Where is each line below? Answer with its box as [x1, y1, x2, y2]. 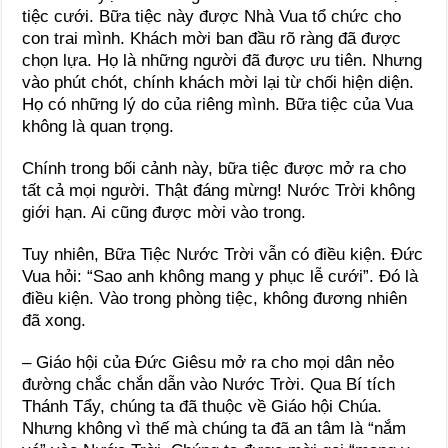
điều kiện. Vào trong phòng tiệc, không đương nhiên [22, 289, 408, 309]
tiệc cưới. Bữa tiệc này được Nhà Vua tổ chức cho [22, 7, 402, 27]
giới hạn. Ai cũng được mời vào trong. [22, 203, 307, 223]
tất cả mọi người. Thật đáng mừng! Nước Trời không [22, 181, 416, 201]
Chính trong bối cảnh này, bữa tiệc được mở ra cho [22, 159, 407, 179]
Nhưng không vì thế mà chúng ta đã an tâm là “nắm [22, 419, 407, 439]
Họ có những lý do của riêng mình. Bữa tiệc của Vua [22, 95, 414, 115]
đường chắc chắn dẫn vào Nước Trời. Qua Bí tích [22, 375, 396, 395]
